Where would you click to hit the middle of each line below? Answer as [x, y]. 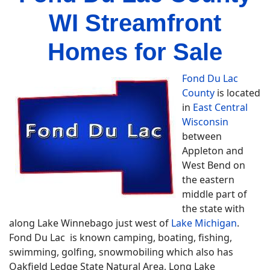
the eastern [208, 180]
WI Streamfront [135, 23]
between [202, 136]
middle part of [215, 194]
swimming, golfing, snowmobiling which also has [121, 252]
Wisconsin [205, 122]
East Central [220, 107]
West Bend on [214, 165]
